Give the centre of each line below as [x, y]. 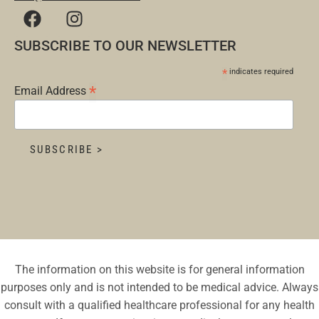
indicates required [260, 71]
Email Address [52, 90]
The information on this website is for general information [159, 269]
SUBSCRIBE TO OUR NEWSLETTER [125, 45]
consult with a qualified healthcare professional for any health [159, 305]
